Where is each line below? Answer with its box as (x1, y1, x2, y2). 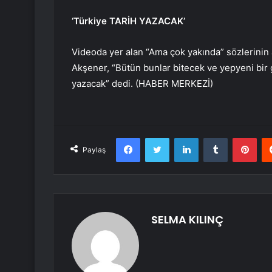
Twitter (169, 132, 195, 143)
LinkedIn (198, 132, 229, 143)
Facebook (140, 132, 177, 143)
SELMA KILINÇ (151, 212, 223, 228)
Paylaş (83, 145, 106, 155)
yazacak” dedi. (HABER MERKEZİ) (72, 78, 213, 90)
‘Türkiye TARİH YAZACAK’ (72, 15, 185, 27)
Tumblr (227, 132, 253, 143)
